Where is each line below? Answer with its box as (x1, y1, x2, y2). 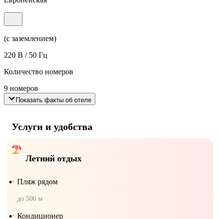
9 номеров (4, 84, 38, 92)
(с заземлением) (4, 34, 56, 43)
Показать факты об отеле (16, 96, 91, 104)
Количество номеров (4, 67, 73, 76)
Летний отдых (25, 153, 82, 164)
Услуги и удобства (12, 121, 92, 132)
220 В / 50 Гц (4, 50, 47, 59)
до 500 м (17, 195, 43, 203)
